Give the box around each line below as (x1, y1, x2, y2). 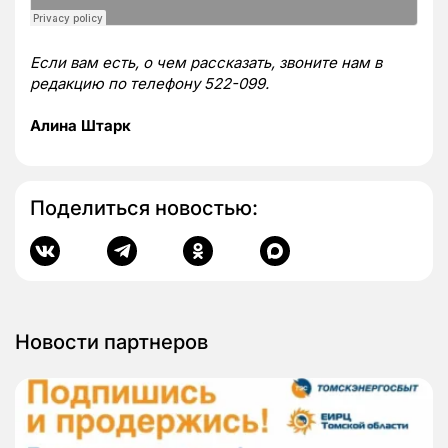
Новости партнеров (15, 330, 208, 355)
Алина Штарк (30, 116, 131, 136)
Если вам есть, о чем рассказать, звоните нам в (30, 53, 382, 73)
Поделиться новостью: (30, 196, 258, 221)
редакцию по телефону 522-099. (30, 74, 269, 94)
